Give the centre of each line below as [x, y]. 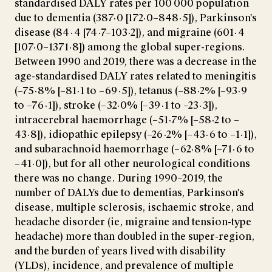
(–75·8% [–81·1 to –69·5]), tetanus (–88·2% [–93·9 [131, 91]
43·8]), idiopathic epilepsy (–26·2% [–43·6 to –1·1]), [136, 135]
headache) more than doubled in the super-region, [134, 237]
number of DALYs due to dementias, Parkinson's [129, 193]
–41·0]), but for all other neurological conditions [132, 164]
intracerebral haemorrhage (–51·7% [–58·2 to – [127, 120]
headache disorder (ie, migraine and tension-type [133, 222]
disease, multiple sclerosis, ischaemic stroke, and [134, 208]
